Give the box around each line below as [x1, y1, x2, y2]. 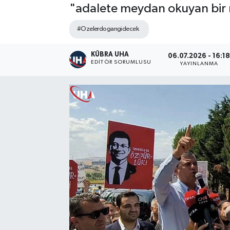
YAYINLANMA [180, 61, 219, 66]
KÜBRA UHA [91, 51, 129, 59]
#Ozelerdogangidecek [76, 26, 139, 33]
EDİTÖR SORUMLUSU [91, 60, 152, 65]
